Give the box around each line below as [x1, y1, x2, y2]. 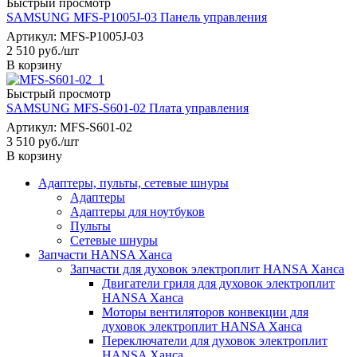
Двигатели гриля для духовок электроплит [102, 276, 335, 290]
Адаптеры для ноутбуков [70, 204, 205, 218]
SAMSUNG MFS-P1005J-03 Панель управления [6, 10, 267, 24]
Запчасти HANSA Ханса [38, 247, 172, 261]
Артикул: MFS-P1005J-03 [6, 29, 143, 43]
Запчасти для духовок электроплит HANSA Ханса [70, 261, 344, 276]
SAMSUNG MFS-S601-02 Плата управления [6, 100, 249, 115]
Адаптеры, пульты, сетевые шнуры [38, 175, 229, 190]
